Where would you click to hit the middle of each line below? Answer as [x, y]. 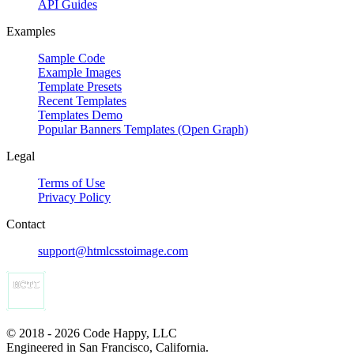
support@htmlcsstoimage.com [113, 250]
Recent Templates [82, 100]
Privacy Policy [74, 197]
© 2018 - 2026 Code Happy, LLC [92, 333]
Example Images [79, 72]
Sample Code [72, 58]
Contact [26, 224]
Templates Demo [80, 115]
